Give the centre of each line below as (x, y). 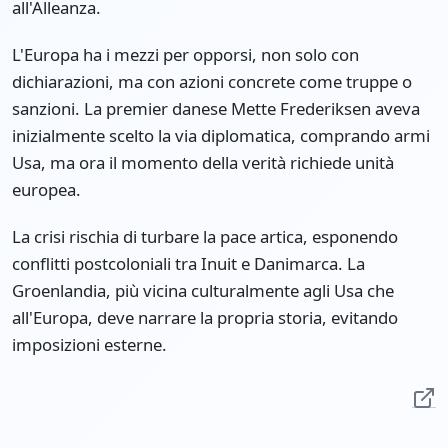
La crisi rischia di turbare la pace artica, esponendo (205, 237)
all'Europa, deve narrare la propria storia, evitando (205, 318)
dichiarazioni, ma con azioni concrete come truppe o (212, 82)
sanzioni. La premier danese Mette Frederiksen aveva (216, 109)
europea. (46, 190)
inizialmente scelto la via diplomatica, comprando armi (221, 136)
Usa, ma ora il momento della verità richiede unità (203, 163)
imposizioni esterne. (89, 345)
